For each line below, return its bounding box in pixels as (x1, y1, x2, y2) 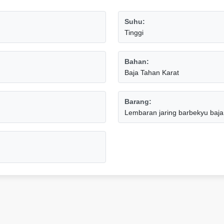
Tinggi (124, 28, 143, 36)
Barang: (124, 97, 151, 105)
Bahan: (124, 57, 149, 65)
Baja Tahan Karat (124, 68, 179, 76)
